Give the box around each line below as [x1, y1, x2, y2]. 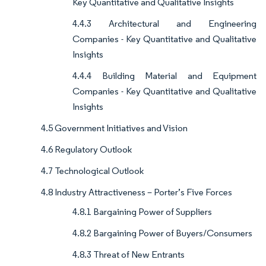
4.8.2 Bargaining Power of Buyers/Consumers [72, 227, 252, 239]
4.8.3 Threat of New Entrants [72, 249, 185, 261]
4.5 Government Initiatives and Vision [41, 122, 188, 134]
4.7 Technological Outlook [41, 165, 144, 177]
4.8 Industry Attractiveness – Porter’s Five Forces [41, 186, 232, 198]
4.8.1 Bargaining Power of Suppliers [72, 206, 212, 218]
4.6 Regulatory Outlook [41, 144, 132, 156]
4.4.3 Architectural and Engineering [72, 18, 256, 30]
